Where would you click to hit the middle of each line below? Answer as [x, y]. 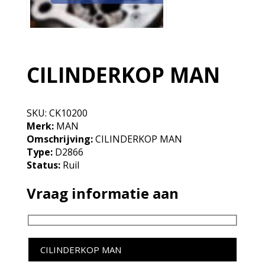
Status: [43, 165]
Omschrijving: [59, 139]
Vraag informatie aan [102, 193]
